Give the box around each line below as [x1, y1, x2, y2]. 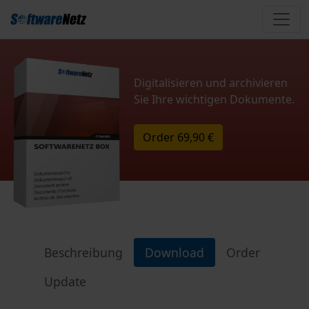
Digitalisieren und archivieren [134, 75, 288, 91]
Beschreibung [44, 244, 123, 261]
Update [44, 273, 86, 290]
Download [145, 244, 204, 261]
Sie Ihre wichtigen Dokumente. [134, 92, 295, 108]
